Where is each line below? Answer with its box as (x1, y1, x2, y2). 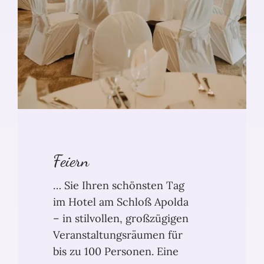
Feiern (53, 151, 89, 171)
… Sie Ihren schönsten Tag (53, 179, 184, 193)
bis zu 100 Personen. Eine (53, 245, 179, 259)
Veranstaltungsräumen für (53, 228, 183, 242)
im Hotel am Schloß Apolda (53, 195, 189, 209)
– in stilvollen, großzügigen (53, 212, 189, 226)
